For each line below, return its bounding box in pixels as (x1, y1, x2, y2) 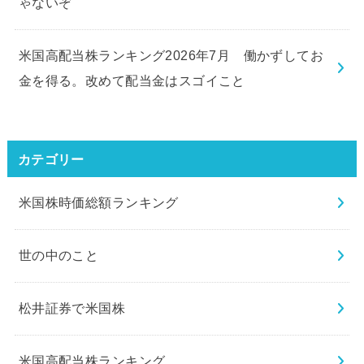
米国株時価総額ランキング (18, 195, 179, 210)
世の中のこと (18, 248, 99, 263)
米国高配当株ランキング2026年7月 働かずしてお (18, 48, 324, 63)
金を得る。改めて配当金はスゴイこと (18, 73, 245, 89)
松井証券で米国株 (18, 301, 126, 316)
